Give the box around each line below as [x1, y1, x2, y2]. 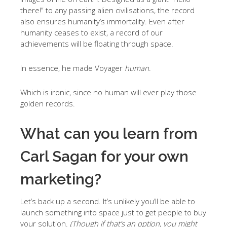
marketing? [20, 170, 101, 188]
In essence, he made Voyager [20, 63, 125, 73]
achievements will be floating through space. [20, 39, 173, 49]
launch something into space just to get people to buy [20, 207, 206, 217]
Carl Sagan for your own [20, 147, 188, 165]
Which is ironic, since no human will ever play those [20, 87, 197, 97]
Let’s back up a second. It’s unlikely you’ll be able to [20, 196, 195, 206]
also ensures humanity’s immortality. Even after [20, 16, 184, 26]
